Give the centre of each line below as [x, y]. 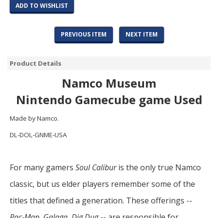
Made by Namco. [34, 118]
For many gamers [43, 167]
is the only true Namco [159, 167]
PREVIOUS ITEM [83, 34]
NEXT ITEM [141, 34]
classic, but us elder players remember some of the [102, 184]
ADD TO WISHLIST [42, 6]
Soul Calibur [96, 167]
